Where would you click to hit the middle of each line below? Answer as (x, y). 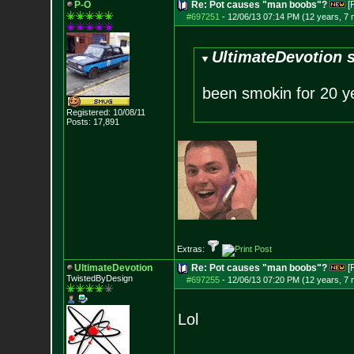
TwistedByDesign (99, 278)
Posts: (78, 122)
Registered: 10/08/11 (105, 112)
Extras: (192, 249)
